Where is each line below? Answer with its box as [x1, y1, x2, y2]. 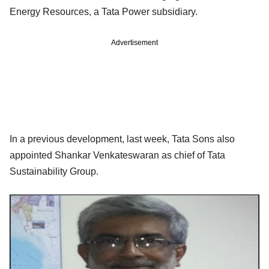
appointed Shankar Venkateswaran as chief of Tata [10, 150, 225, 161]
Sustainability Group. [10, 166, 98, 177]
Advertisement [111, 38, 158, 47]
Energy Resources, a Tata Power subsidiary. [10, 7, 198, 17]
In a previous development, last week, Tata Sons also [10, 134, 235, 145]
